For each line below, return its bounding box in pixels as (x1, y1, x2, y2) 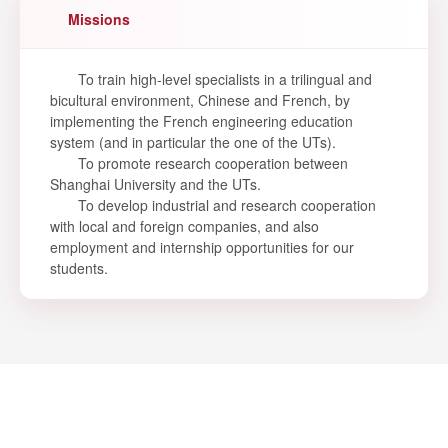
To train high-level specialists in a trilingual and (78, 69, 372, 90)
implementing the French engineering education (50, 111, 353, 132)
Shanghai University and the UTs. (50, 174, 261, 195)
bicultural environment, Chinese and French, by (50, 90, 350, 111)
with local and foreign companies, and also (50, 216, 319, 237)
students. (50, 258, 108, 279)
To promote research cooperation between (78, 153, 348, 174)
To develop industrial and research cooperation (78, 195, 376, 216)
